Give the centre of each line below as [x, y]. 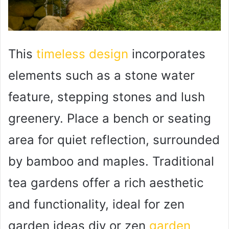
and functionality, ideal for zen [96, 204]
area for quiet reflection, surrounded [114, 140]
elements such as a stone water [101, 75]
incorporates [167, 54]
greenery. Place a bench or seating [110, 118]
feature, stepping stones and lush [107, 97]
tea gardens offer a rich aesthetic [106, 182]
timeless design [82, 54]
